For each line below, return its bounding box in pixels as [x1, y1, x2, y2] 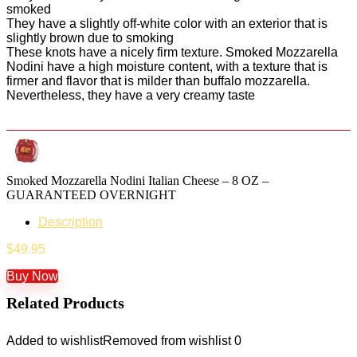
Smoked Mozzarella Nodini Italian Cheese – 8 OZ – [6, 173, 269, 187]
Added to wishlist [6, 333, 103, 347]
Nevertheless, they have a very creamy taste [6, 88, 255, 102]
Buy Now [6, 269, 58, 283]
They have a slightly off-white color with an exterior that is [6, 16, 328, 30]
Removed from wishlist [103, 333, 231, 347]
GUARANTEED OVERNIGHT [6, 187, 176, 202]
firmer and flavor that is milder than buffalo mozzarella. [6, 73, 310, 88]
